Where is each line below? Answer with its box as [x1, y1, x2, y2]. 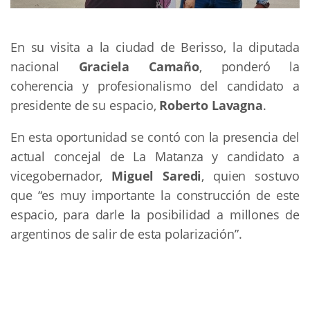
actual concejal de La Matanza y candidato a [10, 148, 300, 165]
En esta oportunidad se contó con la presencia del [10, 129, 300, 146]
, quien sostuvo [201, 167, 300, 185]
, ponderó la [199, 58, 300, 75]
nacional [10, 58, 79, 75]
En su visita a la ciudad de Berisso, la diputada [10, 39, 300, 56]
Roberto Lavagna [159, 97, 263, 114]
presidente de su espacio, [10, 97, 160, 114]
